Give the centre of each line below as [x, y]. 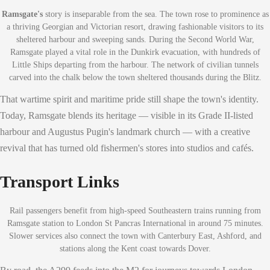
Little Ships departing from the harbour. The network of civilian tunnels [135, 64]
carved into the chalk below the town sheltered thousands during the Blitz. [135, 77]
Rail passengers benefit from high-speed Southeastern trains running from [135, 210]
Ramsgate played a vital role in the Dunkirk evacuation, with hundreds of [135, 52]
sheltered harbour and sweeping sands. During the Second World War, [135, 39]
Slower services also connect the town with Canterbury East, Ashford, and [135, 236]
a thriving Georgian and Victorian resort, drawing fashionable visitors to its [135, 27]
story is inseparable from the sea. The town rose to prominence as [155, 14]
